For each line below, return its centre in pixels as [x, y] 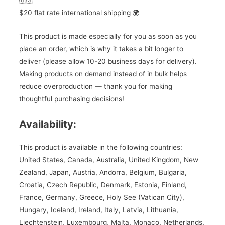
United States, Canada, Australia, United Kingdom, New [108, 160]
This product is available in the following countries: [100, 147]
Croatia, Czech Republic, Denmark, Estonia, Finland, [103, 185]
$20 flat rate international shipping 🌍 [79, 13]
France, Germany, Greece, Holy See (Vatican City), [101, 198]
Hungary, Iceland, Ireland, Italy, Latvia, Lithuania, [98, 210]
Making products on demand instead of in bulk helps [103, 74]
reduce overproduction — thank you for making [95, 87]
